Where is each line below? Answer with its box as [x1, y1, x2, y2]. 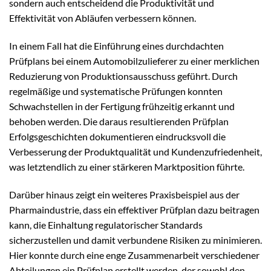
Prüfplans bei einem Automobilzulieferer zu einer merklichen [9, 55, 260, 67]
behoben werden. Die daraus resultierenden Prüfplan [9, 116, 229, 128]
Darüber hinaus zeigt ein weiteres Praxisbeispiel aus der [9, 189, 240, 201]
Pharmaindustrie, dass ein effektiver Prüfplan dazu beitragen [9, 204, 260, 216]
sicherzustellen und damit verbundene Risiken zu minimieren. [9, 234, 262, 246]
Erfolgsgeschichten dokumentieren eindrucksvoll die [9, 131, 226, 143]
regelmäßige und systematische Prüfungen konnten [9, 85, 223, 97]
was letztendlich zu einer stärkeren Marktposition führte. [9, 161, 244, 173]
